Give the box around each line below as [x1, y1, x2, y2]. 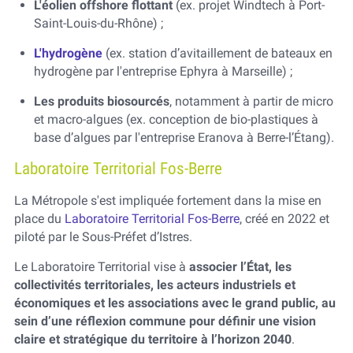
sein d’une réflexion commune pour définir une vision [13, 314, 316, 329]
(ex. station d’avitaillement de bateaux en [102, 46, 333, 61]
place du [13, 211, 65, 227]
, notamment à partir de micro [169, 94, 333, 110]
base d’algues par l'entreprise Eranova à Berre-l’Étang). [33, 130, 334, 146]
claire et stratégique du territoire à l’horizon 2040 [13, 332, 292, 347]
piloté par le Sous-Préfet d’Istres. [13, 229, 192, 245]
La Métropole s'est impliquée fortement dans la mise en [13, 193, 321, 209]
